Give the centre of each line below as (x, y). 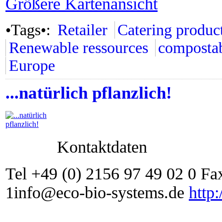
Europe (32, 66)
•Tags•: (30, 30)
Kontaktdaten (102, 147)
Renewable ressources (78, 48)
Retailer (82, 30)
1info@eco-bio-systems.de (97, 193)
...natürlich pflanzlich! (89, 93)
